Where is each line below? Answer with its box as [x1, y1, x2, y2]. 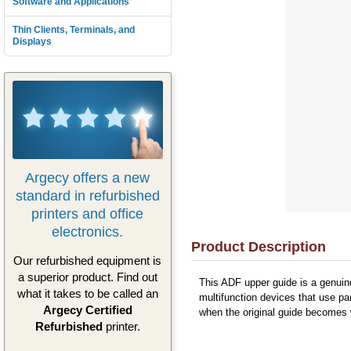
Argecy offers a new [25, 169, 150, 186]
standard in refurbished [15, 187, 160, 204]
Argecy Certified [42, 303, 132, 317]
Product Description [190, 239, 326, 255]
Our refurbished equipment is [13, 254, 162, 268]
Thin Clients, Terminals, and [13, 24, 135, 35]
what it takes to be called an [16, 287, 158, 301]
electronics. [52, 223, 124, 240]
